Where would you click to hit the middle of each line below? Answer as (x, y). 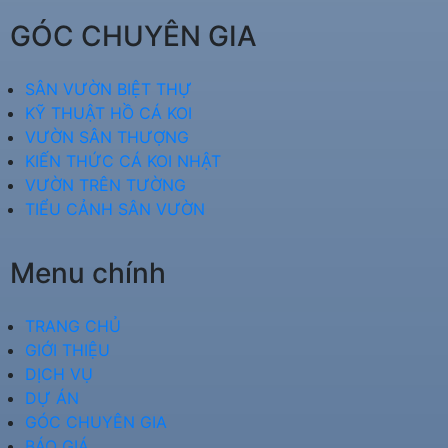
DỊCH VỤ (59, 374)
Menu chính (88, 273)
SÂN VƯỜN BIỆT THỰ (108, 89)
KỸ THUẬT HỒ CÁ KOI (108, 113)
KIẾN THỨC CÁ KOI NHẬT (123, 161)
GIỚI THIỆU (67, 350)
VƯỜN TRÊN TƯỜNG (105, 185)
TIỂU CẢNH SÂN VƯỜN (115, 209)
